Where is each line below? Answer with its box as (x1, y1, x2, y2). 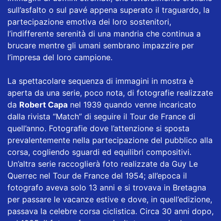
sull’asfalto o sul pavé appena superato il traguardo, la (7, 5, 210, 15)
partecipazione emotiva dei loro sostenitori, (7, 17, 171, 27)
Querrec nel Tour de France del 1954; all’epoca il (7, 171, 187, 181)
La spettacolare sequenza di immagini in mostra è (7, 76, 193, 86)
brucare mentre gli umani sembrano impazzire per (7, 40, 194, 51)
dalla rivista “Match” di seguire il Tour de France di (7, 111, 195, 122)
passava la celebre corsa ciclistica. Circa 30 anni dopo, (7, 206, 214, 217)
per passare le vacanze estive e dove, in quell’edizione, (7, 194, 212, 205)
